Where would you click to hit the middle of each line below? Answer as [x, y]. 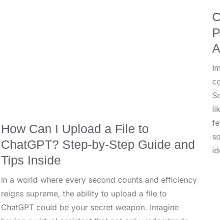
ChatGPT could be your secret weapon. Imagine [90, 207]
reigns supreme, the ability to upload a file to [84, 194]
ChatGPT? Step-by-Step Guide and [98, 145]
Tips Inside [31, 160]
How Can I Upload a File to [75, 129]
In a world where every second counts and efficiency [99, 180]
